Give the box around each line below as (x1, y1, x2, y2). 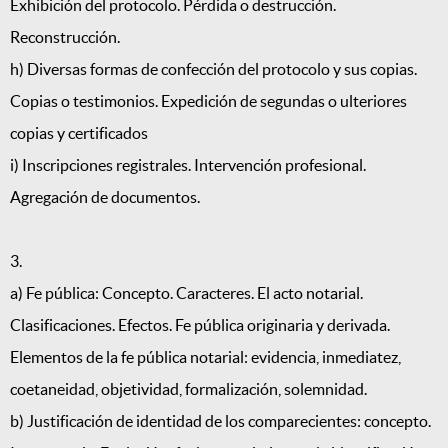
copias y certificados (10, 124, 148, 143)
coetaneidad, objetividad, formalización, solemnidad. (10, 380, 367, 399)
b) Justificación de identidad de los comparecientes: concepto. (10, 412, 431, 431)
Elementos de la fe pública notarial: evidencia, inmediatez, (10, 348, 401, 367)
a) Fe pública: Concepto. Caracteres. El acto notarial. (10, 284, 363, 303)
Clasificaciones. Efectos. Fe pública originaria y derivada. (10, 316, 390, 335)
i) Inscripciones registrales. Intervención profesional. (10, 156, 366, 175)
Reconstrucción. (10, 28, 120, 47)
